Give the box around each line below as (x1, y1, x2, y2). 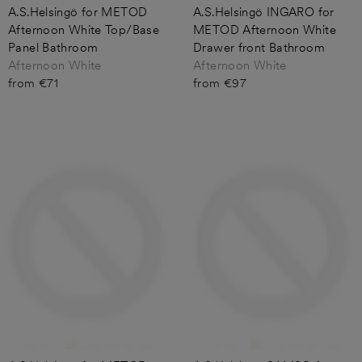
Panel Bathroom (8, 40, 99, 55)
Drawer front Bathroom (193, 40, 325, 55)
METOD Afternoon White (193, 22, 336, 37)
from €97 (193, 75, 246, 90)
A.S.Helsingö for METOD (8, 4, 148, 19)
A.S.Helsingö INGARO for (193, 4, 335, 19)
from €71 (8, 75, 58, 90)
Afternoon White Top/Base (8, 22, 159, 37)
